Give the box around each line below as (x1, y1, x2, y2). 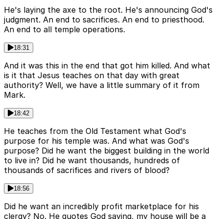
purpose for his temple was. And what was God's (4, 136, 189, 146)
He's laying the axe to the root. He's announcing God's (4, 5, 213, 15)
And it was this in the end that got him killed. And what (4, 61, 210, 71)
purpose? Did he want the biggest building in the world (4, 146, 209, 156)
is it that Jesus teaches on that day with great (4, 70, 179, 81)
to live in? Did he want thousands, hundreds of (4, 155, 180, 166)
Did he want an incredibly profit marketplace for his (4, 201, 199, 212)
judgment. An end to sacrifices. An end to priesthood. (4, 15, 204, 25)
